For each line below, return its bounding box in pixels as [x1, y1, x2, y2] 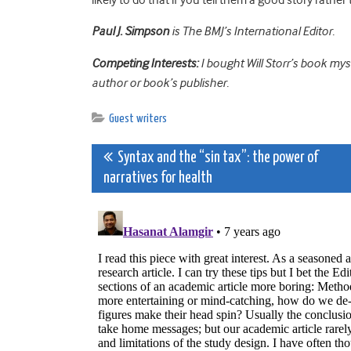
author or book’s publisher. [92, 75, 231, 90]
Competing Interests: [92, 56, 198, 71]
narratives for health [103, 170, 212, 186]
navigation [91, 176, 226, 213]
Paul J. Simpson [92, 24, 169, 38]
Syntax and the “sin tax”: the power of [113, 150, 318, 165]
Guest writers [109, 112, 167, 125]
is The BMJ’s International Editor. [169, 24, 335, 38]
